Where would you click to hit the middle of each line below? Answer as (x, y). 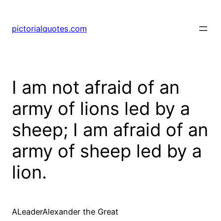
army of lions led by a (101, 109)
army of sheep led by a (107, 151)
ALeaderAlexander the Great (65, 212)
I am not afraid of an (96, 88)
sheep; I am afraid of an (110, 130)
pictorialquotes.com (49, 29)
